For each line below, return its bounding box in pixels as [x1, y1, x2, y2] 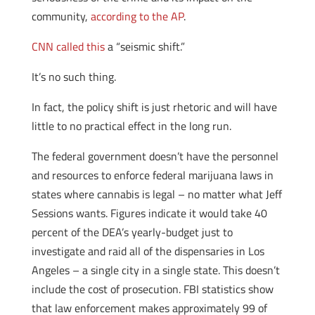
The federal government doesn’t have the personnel [31, 148, 278, 165]
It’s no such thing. [31, 68, 116, 85]
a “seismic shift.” [104, 38, 185, 55]
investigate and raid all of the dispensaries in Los [31, 243, 264, 259]
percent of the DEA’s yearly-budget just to [31, 224, 233, 240]
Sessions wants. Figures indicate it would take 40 [31, 205, 267, 221]
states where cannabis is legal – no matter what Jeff [31, 186, 282, 202]
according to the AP [90, 8, 184, 25]
